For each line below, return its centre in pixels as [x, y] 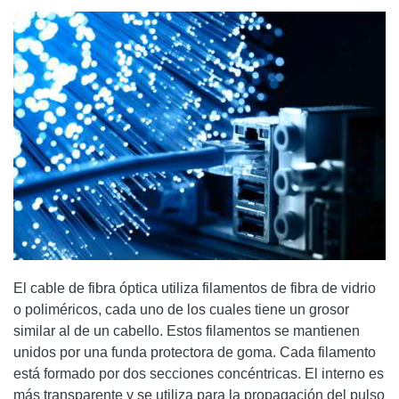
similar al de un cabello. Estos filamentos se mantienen [187, 330]
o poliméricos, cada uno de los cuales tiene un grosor [181, 309]
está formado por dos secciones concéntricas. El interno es [199, 373]
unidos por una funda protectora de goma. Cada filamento [195, 352]
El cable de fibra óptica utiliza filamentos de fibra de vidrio [195, 288]
